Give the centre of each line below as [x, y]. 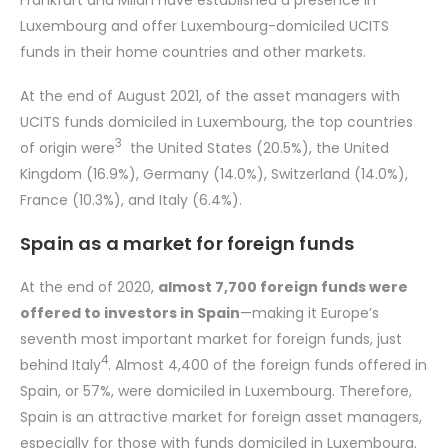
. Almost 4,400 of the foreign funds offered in [267, 365]
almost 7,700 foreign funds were [283, 287]
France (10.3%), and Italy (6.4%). [131, 200]
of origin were [67, 148]
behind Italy [60, 365]
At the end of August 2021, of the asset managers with [210, 96]
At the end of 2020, [89, 287]
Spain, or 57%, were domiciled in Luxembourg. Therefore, [216, 391]
